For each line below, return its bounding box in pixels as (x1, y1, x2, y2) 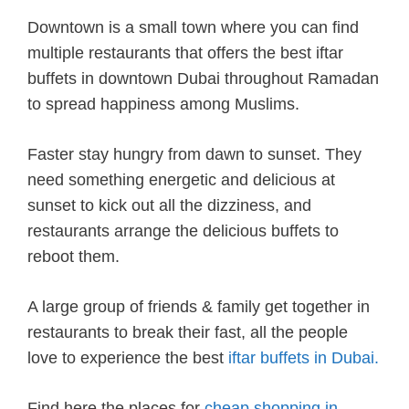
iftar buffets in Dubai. (228, 348, 379, 367)
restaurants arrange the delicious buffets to (27, 221, 339, 240)
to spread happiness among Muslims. (27, 94, 299, 113)
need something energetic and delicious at (27, 170, 335, 189)
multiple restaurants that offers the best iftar (27, 43, 343, 62)
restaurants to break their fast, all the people (27, 322, 348, 341)
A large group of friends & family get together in (27, 297, 370, 316)
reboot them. (27, 246, 120, 266)
